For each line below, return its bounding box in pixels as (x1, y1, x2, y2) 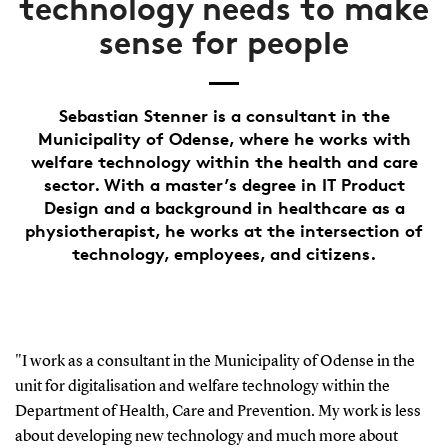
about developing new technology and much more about (14, 428, 398, 445)
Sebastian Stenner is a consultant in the (58, 104, 390, 126)
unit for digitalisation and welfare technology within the (14, 378, 390, 395)
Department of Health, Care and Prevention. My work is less (14, 403, 421, 420)
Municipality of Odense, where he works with (37, 127, 411, 149)
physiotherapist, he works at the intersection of (25, 219, 423, 241)
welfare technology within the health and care (30, 150, 418, 172)
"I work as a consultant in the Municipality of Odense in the (14, 353, 415, 370)
